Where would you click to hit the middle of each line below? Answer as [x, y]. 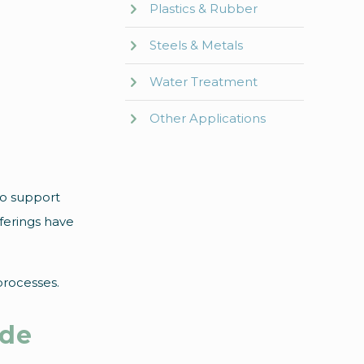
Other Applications [208, 118]
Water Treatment [204, 82]
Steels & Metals [196, 45]
